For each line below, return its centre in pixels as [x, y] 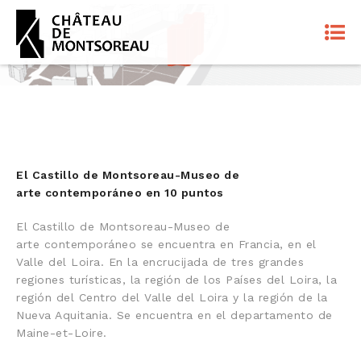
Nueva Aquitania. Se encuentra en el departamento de [174, 315]
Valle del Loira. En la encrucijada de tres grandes [160, 261]
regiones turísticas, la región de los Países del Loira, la [176, 279]
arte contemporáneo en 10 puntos [120, 192]
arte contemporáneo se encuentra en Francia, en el [166, 244]
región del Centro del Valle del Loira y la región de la [172, 297]
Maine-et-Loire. [62, 332]
